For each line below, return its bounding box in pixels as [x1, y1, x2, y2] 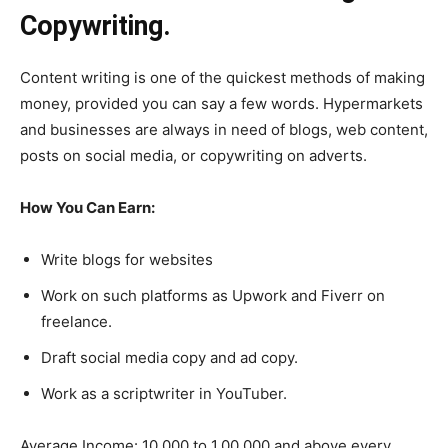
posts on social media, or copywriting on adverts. [20, 145, 367, 165]
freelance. [41, 311, 112, 331]
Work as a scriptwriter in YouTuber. [41, 383, 287, 403]
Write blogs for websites [41, 249, 213, 269]
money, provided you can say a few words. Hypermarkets [20, 93, 423, 113]
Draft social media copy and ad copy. [41, 347, 298, 367]
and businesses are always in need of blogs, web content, [20, 119, 428, 139]
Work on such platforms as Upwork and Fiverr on [41, 285, 385, 305]
